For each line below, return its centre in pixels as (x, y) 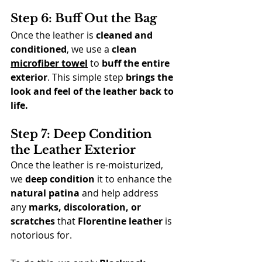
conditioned (39, 49)
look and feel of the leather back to (93, 91)
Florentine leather (120, 221)
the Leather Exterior (73, 150)
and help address (120, 193)
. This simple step (87, 77)
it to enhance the (135, 179)
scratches (34, 221)
